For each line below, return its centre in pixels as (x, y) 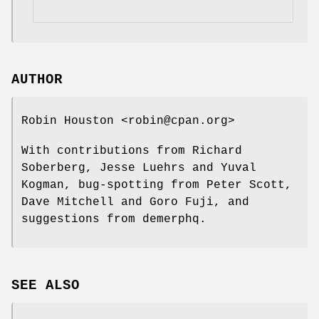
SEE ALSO (46, 286)
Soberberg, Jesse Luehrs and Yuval (139, 168)
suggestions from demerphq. (114, 220)
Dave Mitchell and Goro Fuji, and (135, 203)
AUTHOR (37, 80)
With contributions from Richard (132, 151)
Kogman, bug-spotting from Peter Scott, (157, 185)
